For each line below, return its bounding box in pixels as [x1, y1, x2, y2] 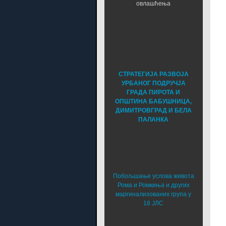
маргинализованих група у [116, 191, 192, 198]
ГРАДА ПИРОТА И [127, 89, 181, 96]
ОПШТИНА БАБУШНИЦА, [115, 98, 192, 105]
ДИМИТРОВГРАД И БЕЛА [115, 107, 192, 115]
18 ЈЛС [143, 200, 164, 207]
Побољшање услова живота [112, 173, 194, 180]
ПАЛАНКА [138, 116, 169, 124]
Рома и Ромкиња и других [117, 182, 190, 189]
